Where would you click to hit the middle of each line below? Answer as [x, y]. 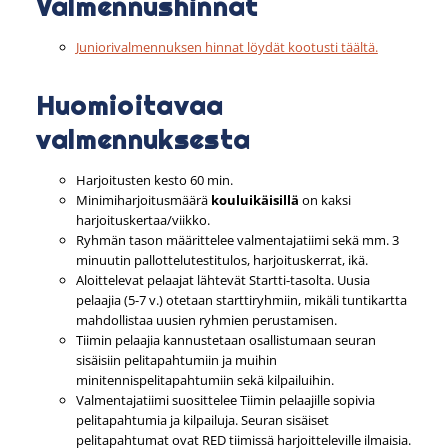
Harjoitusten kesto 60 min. [154, 179]
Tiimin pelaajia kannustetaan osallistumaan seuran [225, 339]
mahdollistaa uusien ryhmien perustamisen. [207, 319]
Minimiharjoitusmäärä [143, 199]
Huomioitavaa [129, 105]
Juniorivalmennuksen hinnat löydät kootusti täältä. [226, 46]
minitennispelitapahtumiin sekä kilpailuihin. [204, 379]
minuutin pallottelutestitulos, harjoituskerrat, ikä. [221, 259]
